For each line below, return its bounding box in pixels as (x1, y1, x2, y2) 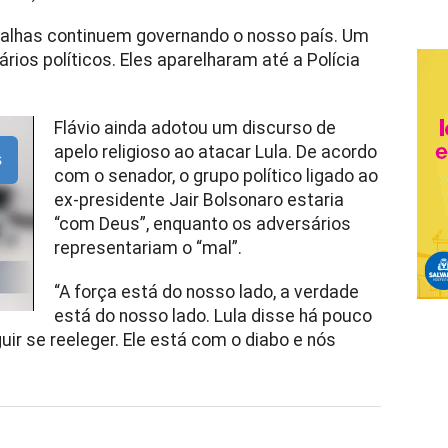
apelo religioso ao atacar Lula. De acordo (53, 142, 377, 162)
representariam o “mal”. (53, 238, 242, 258)
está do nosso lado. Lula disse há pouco (53, 306, 372, 326)
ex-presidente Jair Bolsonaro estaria (53, 190, 344, 210)
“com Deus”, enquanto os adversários (53, 214, 351, 234)
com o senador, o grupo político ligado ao (53, 166, 378, 186)
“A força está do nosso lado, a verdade (53, 282, 359, 302)
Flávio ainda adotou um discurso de (53, 118, 336, 138)
